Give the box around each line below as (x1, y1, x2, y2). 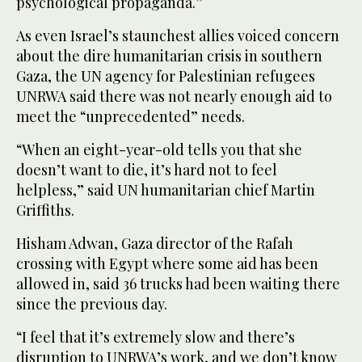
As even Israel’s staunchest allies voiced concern (16, 26, 339, 46)
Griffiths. (16, 200, 74, 221)
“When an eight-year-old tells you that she (16, 140, 302, 160)
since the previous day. (16, 294, 167, 314)
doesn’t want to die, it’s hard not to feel (16, 160, 277, 180)
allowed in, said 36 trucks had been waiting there (16, 274, 340, 294)
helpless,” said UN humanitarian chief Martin (16, 180, 315, 200)
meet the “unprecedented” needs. (16, 107, 245, 127)
